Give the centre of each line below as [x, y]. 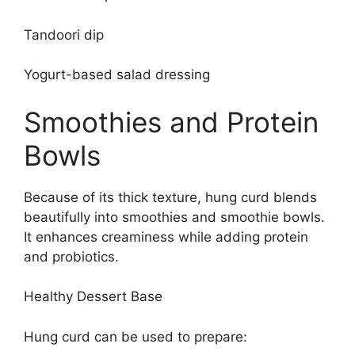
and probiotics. [71, 256]
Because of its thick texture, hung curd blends [170, 197]
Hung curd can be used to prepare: [136, 336]
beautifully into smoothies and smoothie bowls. [174, 217]
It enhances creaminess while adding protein [166, 237]
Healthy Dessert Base [93, 296]
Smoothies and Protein [171, 122]
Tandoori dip [64, 34]
